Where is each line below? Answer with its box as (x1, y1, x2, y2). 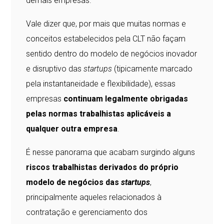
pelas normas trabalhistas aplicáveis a (26, 109, 171, 119)
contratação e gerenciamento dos (26, 207, 148, 217)
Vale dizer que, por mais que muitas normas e (26, 19, 186, 29)
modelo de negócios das (26, 177, 121, 187)
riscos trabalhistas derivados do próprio (26, 162, 179, 172)
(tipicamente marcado (114, 64, 193, 74)
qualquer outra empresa (26, 124, 118, 134)
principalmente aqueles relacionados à (26, 192, 162, 202)
